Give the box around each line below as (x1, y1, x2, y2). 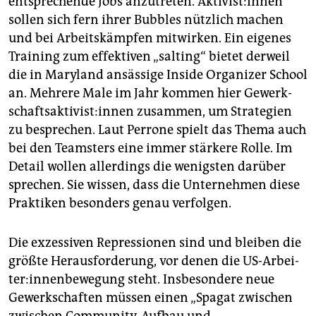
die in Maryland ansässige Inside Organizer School (8, 66, 308, 83)
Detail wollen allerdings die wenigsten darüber (8, 158, 286, 174)
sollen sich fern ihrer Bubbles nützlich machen (8, 11, 284, 28)
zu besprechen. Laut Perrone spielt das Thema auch (8, 121, 306, 138)
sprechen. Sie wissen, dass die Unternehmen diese (8, 176, 300, 193)
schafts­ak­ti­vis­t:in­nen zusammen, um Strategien (8, 103, 292, 119)
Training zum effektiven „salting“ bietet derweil (8, 48, 290, 64)
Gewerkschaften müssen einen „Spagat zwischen (8, 289, 293, 305)
